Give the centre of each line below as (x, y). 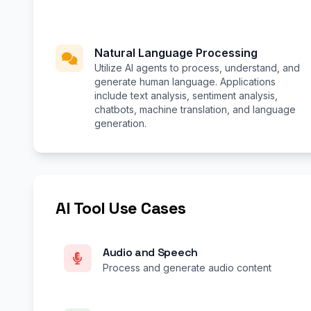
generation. (120, 124)
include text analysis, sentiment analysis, (186, 96)
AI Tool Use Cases (121, 208)
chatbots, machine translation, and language (195, 110)
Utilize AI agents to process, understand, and (197, 68)
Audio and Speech (150, 253)
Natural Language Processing (176, 53)
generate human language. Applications (185, 82)
